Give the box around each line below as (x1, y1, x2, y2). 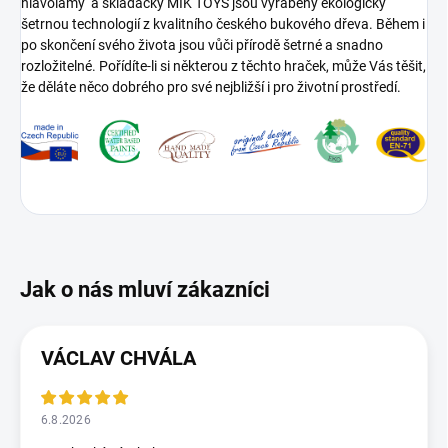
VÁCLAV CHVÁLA (41, 345, 196, 370)
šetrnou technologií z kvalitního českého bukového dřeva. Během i (21, 15, 425, 32)
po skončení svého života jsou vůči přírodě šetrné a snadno (21, 36, 383, 53)
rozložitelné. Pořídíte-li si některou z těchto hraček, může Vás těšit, (21, 57, 426, 74)
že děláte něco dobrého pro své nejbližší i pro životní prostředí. (21, 78, 401, 95)
